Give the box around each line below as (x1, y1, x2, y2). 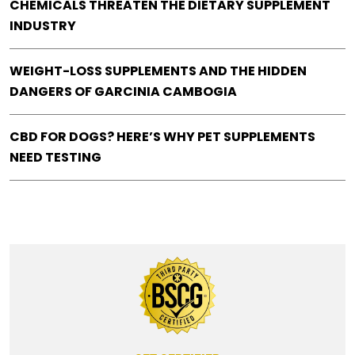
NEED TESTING (10, 148, 101, 167)
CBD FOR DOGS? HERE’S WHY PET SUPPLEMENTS (10, 128, 315, 147)
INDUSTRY (10, 17, 76, 36)
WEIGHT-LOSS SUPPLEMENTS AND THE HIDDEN (10, 62, 307, 81)
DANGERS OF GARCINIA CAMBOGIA (10, 82, 237, 101)
